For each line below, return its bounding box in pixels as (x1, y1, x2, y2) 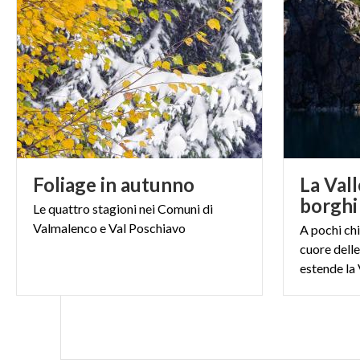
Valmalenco (33, 220, 97, 235)
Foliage (33, 173, 96, 196)
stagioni (92, 201, 137, 216)
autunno (121, 173, 194, 196)
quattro (48, 201, 90, 216)
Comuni (157, 201, 200, 216)
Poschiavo (129, 220, 186, 235)
